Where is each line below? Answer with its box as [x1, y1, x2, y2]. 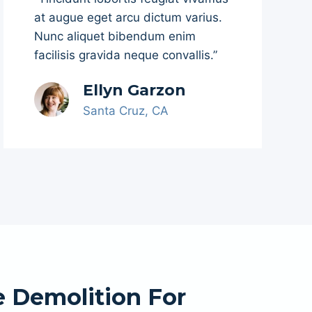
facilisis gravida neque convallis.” [34, 48, 217, 62]
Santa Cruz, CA [83, 104, 169, 118]
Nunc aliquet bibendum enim [34, 29, 196, 43]
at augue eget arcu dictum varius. [34, 10, 222, 24]
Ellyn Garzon [83, 81, 186, 100]
